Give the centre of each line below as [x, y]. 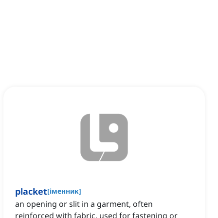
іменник [64, 191]
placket [31, 191]
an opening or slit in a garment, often [84, 204]
